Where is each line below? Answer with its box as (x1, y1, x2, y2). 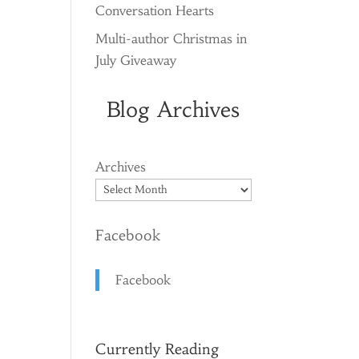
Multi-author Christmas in (95, 30, 248, 46)
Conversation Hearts (95, 2, 215, 18)
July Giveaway (95, 52, 177, 68)
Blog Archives (107, 97, 240, 123)
